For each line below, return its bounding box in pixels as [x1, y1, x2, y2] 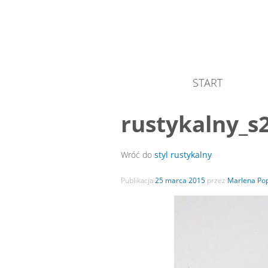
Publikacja [121, 175, 155, 186]
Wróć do [121, 148, 154, 160]
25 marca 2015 [155, 175, 205, 186]
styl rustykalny [154, 148, 212, 160]
